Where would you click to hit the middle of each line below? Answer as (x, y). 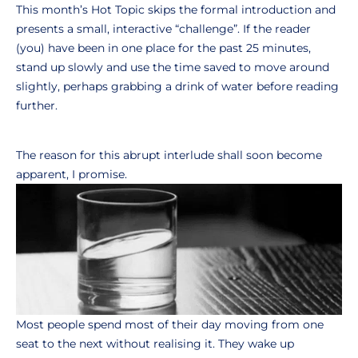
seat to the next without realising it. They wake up (155, 343)
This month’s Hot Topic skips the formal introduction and (176, 10)
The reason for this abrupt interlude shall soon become (169, 155)
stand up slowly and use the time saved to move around (173, 67)
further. (37, 105)
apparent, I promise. (72, 174)
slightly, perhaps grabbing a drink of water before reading (177, 86)
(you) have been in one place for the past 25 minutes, (163, 48)
